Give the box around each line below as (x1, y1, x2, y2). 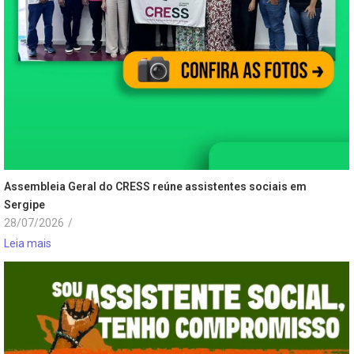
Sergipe (4, 198, 45, 211)
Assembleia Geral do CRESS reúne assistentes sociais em (4, 179, 307, 193)
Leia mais (4, 237, 51, 250)
